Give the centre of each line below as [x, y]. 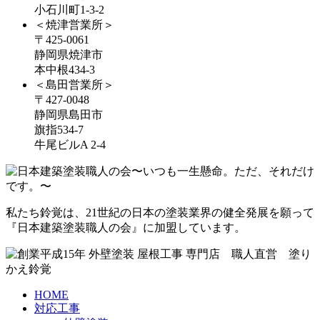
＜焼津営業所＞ [74, 25]
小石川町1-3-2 [69, 10]
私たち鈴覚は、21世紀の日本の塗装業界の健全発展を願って [160, 213]
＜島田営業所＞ [74, 85]
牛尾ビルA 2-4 [70, 145]
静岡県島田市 [69, 115]
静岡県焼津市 [69, 55]
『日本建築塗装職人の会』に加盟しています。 [126, 228]
